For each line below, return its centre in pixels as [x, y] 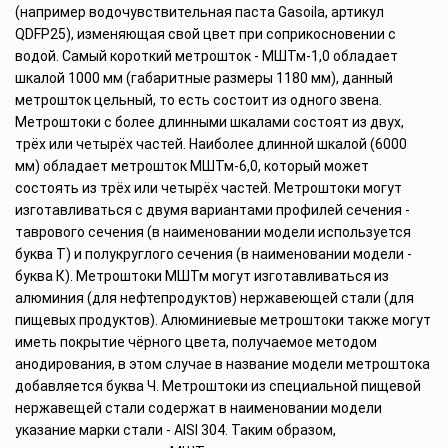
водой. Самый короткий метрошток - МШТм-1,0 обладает [206, 56]
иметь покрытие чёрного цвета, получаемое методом [196, 342]
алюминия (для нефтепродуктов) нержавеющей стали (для [214, 298]
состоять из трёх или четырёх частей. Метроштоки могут [208, 188]
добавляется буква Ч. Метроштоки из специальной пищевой [218, 386]
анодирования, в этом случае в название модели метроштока [222, 364]
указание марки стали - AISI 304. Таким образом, [175, 430]
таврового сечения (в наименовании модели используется [213, 232]
